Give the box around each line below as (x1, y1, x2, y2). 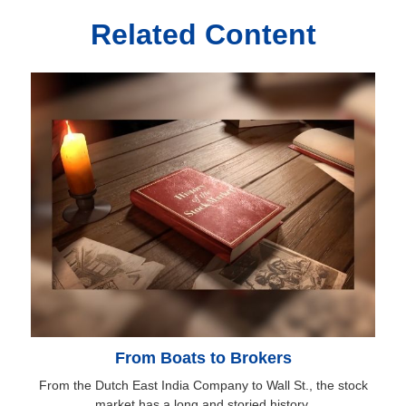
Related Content (90, 18, 316, 52)
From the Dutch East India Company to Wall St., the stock (38, 377, 368, 392)
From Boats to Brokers (114, 348, 292, 367)
